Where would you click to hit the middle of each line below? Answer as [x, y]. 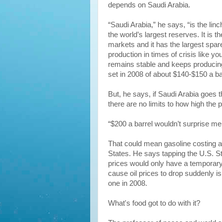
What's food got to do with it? [154, 203]
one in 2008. [128, 183]
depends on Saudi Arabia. [149, 5]
